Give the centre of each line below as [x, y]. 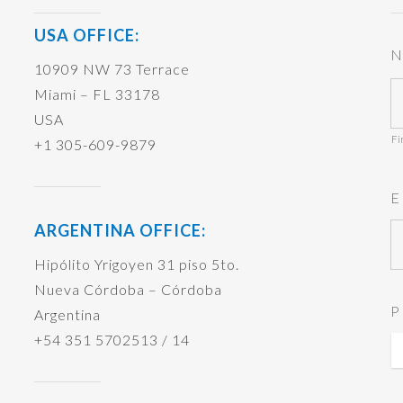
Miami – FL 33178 [97, 94]
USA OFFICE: [86, 35]
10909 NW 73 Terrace [112, 69]
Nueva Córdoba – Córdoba [128, 289]
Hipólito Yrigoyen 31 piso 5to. [136, 264]
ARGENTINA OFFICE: [120, 230]
